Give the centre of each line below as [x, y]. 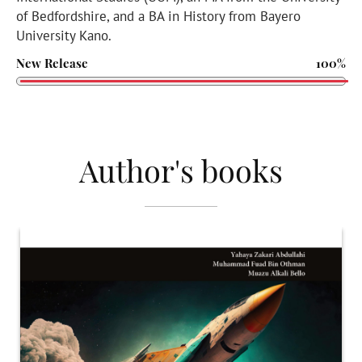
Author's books [181, 170]
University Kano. [67, 35]
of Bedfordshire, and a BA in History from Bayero [158, 16]
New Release [52, 63]
